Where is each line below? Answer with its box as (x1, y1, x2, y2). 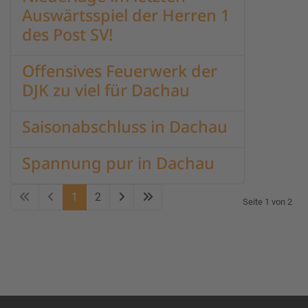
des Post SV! (22, 23, 113, 45)
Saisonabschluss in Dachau (22, 115, 228, 137)
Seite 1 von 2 (243, 197, 292, 207)
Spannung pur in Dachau (22, 152, 214, 174)
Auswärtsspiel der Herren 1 (22, 4, 230, 26)
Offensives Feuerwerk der (22, 60, 217, 82)
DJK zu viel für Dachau (22, 79, 190, 101)
